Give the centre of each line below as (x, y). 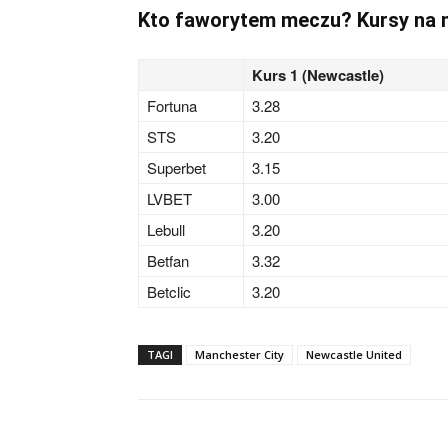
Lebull (166, 229)
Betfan (168, 260)
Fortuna (172, 105)
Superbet (176, 167)
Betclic (169, 291)
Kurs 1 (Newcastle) (318, 75)
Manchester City (239, 354)
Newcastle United (354, 354)
